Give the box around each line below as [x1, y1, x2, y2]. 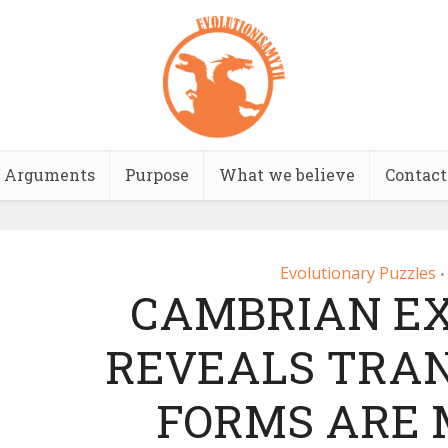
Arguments [3, 164, 95, 185]
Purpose [124, 164, 189, 185]
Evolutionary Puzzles [279, 262, 436, 284]
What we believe [218, 164, 355, 185]
